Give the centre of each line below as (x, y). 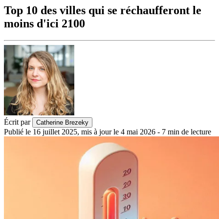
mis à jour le (100, 132)
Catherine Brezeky (62, 123)
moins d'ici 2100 (44, 24)
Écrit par (17, 122)
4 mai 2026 (138, 132)
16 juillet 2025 (55, 132)
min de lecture (189, 132)
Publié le (17, 132)
